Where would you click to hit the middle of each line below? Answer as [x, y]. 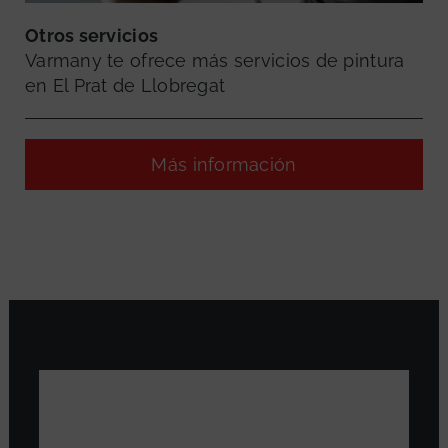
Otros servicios [92, 36]
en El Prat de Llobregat [125, 86]
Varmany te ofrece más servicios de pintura [215, 61]
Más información [224, 165]
